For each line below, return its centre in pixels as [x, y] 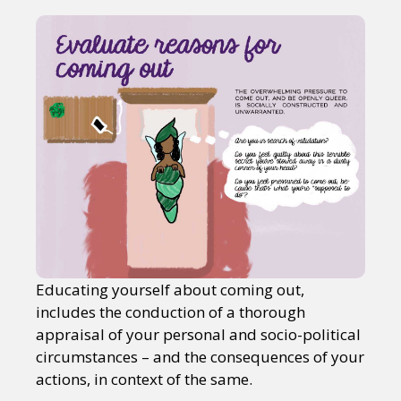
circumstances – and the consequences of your [200, 357]
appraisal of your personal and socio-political [198, 335]
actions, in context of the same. [144, 380]
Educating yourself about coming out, [170, 290]
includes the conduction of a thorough [171, 312]
